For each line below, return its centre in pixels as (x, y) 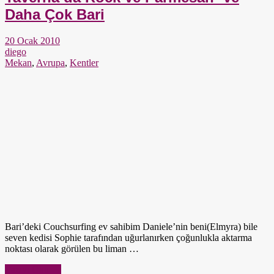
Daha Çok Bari (55, 14)
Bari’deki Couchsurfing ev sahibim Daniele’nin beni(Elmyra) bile (131, 226)
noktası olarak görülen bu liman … (72, 248)
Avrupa (50, 62)
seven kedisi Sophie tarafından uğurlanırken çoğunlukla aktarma (128, 237)
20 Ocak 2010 (32, 40)
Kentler (84, 62)
